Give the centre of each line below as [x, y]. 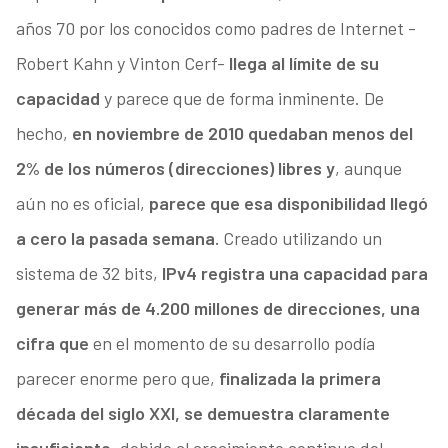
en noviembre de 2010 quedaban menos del [242, 133]
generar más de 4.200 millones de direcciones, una [217, 308]
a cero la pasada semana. [117, 238]
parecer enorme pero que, [115, 378]
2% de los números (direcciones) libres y [175, 168]
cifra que [54, 343]
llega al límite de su [303, 63]
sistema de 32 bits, [86, 273]
